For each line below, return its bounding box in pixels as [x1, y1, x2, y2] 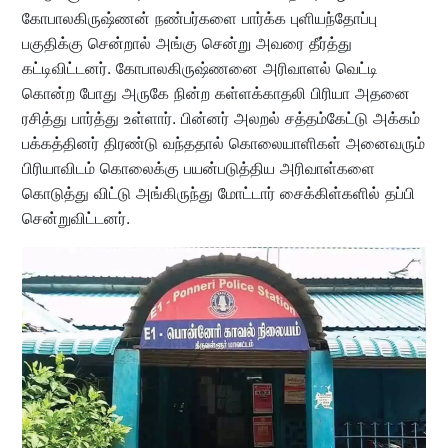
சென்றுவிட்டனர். [21, 208, 130, 229]
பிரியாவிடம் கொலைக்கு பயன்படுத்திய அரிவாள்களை [21, 158, 375, 179]
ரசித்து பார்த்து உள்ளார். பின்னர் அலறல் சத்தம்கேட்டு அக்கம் [21, 108, 420, 129]
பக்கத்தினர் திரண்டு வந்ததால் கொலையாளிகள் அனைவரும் [21, 133, 425, 154]
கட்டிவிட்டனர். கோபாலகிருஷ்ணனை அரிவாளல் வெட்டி [21, 58, 378, 79]
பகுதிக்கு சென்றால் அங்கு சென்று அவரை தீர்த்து [21, 33, 352, 54]
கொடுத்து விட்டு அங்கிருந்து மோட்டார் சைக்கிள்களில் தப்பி [21, 183, 415, 204]
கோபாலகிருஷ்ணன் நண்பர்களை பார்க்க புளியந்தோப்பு [21, 8, 377, 29]
